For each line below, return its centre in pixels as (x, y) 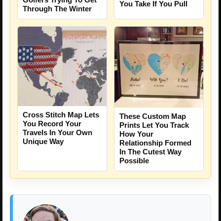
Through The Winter (57, 9)
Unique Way (43, 142)
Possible (134, 161)
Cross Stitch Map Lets (61, 115)
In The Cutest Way (150, 152)
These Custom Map (153, 116)
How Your (136, 134)
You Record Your (52, 124)
